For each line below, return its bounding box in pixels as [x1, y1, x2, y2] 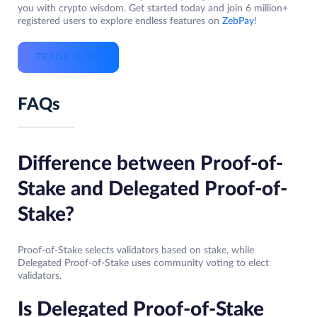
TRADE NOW [35, 52, 102, 63]
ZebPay [219, 16, 254, 27]
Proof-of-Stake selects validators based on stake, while [18, 246, 254, 256]
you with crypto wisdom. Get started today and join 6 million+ [18, 4, 288, 14]
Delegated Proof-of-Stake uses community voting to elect [18, 258, 269, 269]
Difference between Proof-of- [18, 154, 283, 174]
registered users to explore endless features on [18, 16, 219, 27]
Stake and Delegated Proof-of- [18, 179, 287, 200]
